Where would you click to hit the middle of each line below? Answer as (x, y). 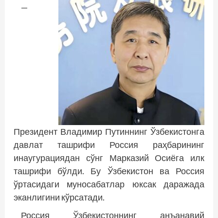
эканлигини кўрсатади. (59, 197)
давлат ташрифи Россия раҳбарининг (109, 144)
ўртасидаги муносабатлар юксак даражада (109, 184)
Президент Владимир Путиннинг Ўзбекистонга (109, 131)
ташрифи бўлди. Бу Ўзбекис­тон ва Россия (109, 171)
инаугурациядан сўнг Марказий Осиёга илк (109, 157)
